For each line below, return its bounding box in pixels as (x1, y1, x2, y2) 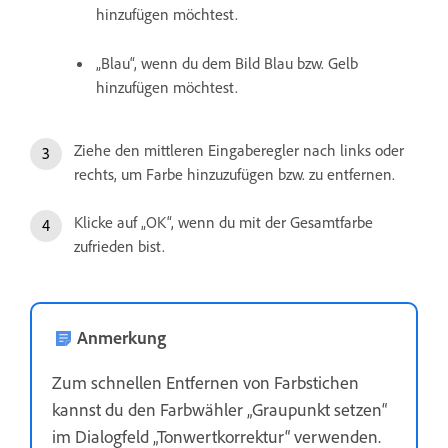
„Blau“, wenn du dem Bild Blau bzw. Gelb (96, 52, 358, 73)
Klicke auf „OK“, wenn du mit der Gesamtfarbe (74, 211, 373, 232)
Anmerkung (77, 325, 166, 348)
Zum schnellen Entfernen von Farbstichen (52, 370, 359, 393)
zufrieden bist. (74, 235, 165, 256)
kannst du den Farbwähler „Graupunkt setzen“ (52, 397, 387, 420)
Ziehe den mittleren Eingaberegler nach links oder (74, 139, 404, 160)
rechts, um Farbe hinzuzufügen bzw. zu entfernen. (74, 163, 395, 184)
